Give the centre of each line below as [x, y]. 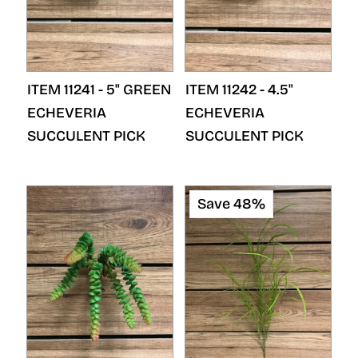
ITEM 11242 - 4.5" [239, 89]
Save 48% [231, 203]
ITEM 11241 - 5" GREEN [99, 89]
